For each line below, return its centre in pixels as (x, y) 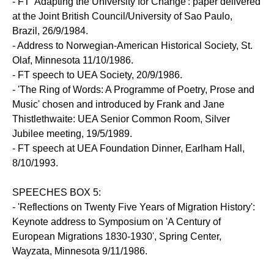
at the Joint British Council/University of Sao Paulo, (122, 17)
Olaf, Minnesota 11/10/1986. (73, 61)
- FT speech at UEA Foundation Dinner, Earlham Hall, (128, 149)
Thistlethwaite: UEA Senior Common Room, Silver (121, 119)
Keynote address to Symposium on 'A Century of (117, 222)
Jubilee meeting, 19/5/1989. (72, 134)
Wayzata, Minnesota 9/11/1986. (80, 251)
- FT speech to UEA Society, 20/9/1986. (97, 75)
